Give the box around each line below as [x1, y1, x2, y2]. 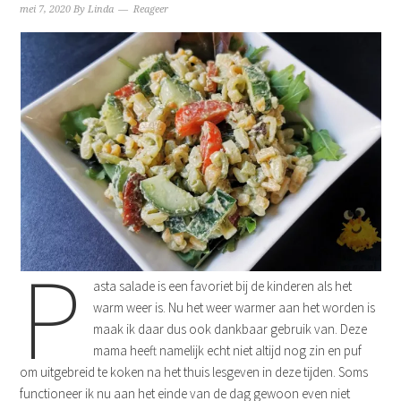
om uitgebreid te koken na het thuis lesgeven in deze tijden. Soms [20, 363, 369, 380]
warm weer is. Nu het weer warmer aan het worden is [92, 299, 375, 316]
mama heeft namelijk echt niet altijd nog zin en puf [92, 342, 362, 359]
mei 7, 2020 [20, 4, 72, 15]
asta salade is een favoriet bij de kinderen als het [92, 277, 352, 294]
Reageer [133, 4, 169, 15]
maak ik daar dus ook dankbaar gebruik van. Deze [92, 320, 367, 337]
